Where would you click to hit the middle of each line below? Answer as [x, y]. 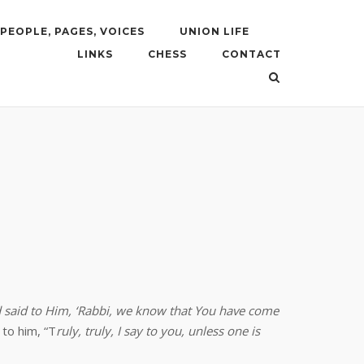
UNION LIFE [214, 31]
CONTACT [251, 54]
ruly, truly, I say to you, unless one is [158, 331]
